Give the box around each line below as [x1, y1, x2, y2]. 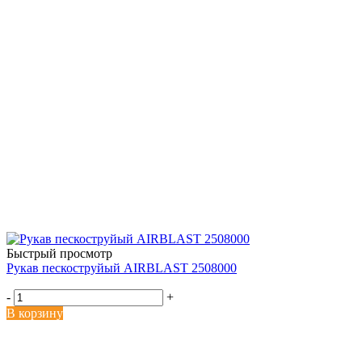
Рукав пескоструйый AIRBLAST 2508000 [6, 260, 237, 275]
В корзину [6, 305, 63, 320]
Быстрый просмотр [6, 246, 112, 260]
